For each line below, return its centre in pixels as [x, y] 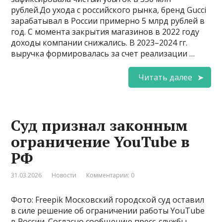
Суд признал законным [100, 125]
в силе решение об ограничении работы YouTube [108, 210]
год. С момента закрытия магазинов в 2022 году [105, 31]
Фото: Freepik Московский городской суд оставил [108, 199]
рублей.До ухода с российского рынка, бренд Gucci [109, 10]
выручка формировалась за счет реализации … [103, 53]
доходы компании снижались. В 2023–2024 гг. [99, 42]
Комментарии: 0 [111, 175]
